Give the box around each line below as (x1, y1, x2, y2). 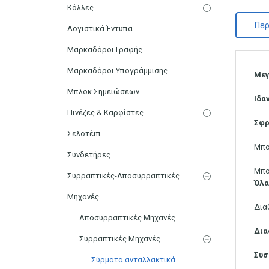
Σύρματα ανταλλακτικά (91, 255, 175, 264)
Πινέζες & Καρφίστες (67, 107, 144, 117)
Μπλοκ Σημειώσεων (67, 86, 139, 96)
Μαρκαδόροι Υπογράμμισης (67, 65, 168, 75)
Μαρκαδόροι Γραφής (67, 44, 142, 54)
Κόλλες (67, 2, 94, 12)
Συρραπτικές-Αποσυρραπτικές (67, 171, 180, 180)
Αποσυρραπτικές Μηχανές (79, 213, 175, 222)
